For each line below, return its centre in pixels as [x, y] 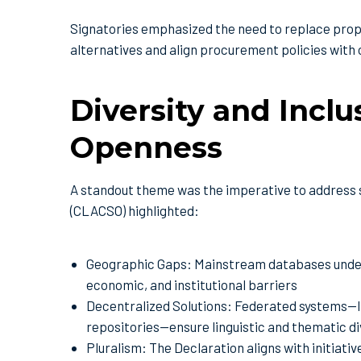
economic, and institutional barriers [192, 285]
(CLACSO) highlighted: [135, 211]
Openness [146, 148]
